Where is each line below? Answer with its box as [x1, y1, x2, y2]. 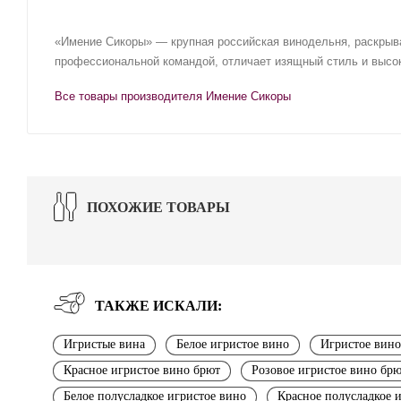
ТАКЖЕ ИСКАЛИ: [95, 297, 222, 313]
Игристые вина [64, 337, 145, 351]
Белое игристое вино [176, 337, 289, 351]
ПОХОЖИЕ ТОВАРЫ [87, 199, 230, 215]
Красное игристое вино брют [64, 363, 220, 377]
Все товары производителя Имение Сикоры [55, 89, 291, 103]
